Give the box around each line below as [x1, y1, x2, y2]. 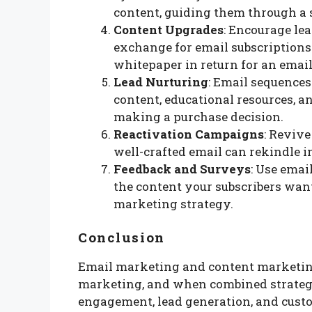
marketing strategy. [114, 196, 233, 212]
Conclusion [78, 228, 166, 246]
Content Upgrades [114, 22, 224, 38]
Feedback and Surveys [114, 161, 251, 178]
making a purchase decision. [114, 109, 283, 125]
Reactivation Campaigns [114, 126, 264, 143]
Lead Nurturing [114, 74, 208, 91]
